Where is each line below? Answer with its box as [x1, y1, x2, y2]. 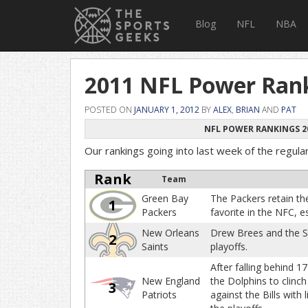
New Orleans [142, 226, 199, 239]
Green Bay [142, 192, 188, 205]
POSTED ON [85, 104, 134, 115]
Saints [142, 240, 168, 253]
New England [142, 274, 200, 287]
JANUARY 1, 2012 [134, 104, 199, 115]
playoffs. [210, 240, 247, 253]
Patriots [142, 288, 177, 301]
